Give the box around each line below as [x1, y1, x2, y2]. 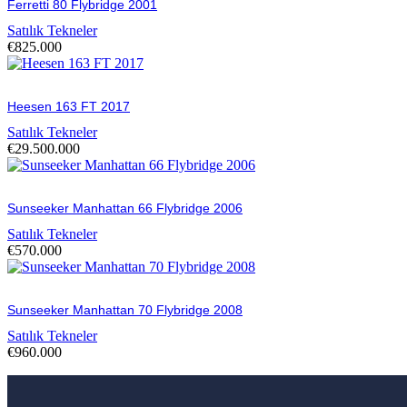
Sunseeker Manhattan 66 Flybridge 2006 [7, 200, 243, 215]
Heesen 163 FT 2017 [7, 98, 130, 114]
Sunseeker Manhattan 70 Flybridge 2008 [7, 302, 243, 317]
